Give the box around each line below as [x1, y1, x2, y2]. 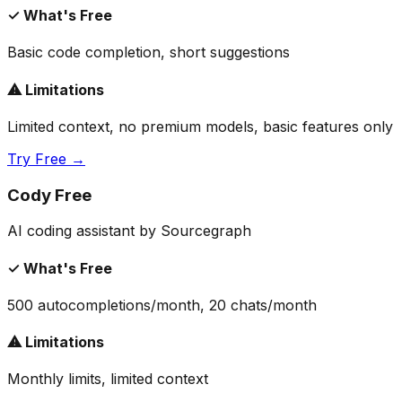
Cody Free [7, 184, 92, 205]
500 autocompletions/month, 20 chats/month [7, 295, 317, 314]
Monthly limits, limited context [7, 370, 208, 389]
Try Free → [7, 149, 85, 168]
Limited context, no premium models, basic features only [7, 117, 393, 135]
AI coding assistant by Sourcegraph [7, 222, 251, 240]
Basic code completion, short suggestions [7, 43, 290, 62]
